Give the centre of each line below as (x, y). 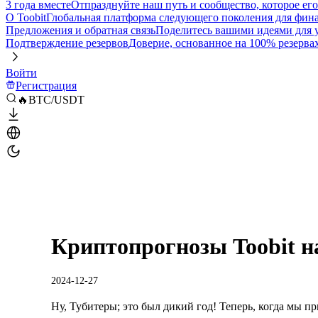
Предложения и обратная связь (81, 30)
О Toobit (26, 17)
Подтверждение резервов (67, 43)
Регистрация (46, 86)
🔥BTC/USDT (51, 100)
